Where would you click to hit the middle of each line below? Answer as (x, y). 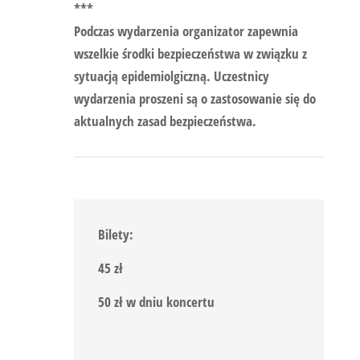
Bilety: (115, 235)
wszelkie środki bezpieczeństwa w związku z (190, 53)
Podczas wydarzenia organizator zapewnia (186, 31)
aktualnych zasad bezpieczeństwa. (165, 121)
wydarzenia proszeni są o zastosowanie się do (194, 98)
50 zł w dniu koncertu (156, 302)
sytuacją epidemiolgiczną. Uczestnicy (171, 76)
